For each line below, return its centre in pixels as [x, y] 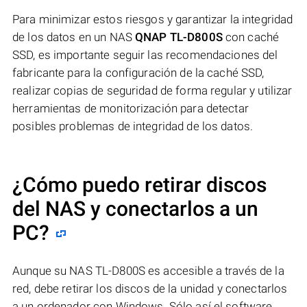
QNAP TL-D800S [179, 37]
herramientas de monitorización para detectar [131, 109]
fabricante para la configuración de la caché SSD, [138, 73]
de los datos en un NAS [74, 37]
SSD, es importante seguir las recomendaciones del [145, 55]
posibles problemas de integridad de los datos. [133, 126]
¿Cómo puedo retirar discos [139, 185]
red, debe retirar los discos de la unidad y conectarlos [150, 289]
